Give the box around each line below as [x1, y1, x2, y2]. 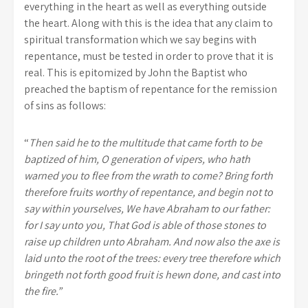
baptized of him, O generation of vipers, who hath [24, 152, 250, 166]
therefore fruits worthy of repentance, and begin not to [24, 185, 273, 199]
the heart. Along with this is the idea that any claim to [24, 16, 273, 30]
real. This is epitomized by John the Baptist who [24, 65, 247, 80]
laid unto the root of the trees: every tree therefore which [24, 251, 280, 265]
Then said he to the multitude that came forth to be [29, 135, 262, 150]
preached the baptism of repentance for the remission [24, 82, 277, 96]
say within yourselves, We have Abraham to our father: [24, 201, 270, 216]
